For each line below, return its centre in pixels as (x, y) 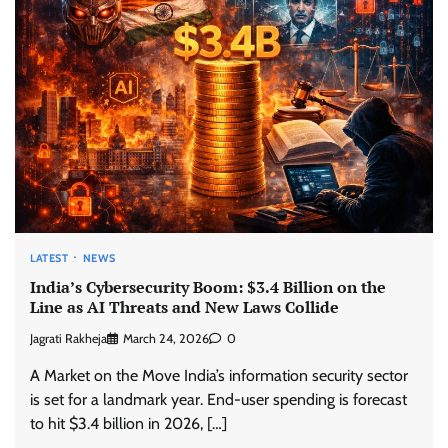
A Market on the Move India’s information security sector (219, 375)
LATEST (49, 258)
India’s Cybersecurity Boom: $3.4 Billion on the (208, 286)
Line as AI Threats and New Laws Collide (184, 306)
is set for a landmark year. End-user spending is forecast (218, 399)
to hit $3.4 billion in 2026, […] (128, 423)
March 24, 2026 (166, 338)
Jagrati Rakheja (68, 338)
